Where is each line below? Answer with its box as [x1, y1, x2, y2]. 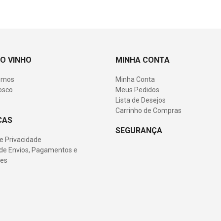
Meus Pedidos [115, 86, 159, 94]
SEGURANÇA [115, 126, 162, 135]
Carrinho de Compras [115, 107, 182, 114]
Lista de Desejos [115, 96, 166, 104]
